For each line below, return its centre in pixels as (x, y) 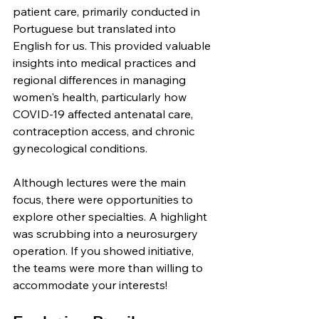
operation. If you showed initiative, (105, 251)
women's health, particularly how (101, 97)
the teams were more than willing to (109, 268)
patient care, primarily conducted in (108, 12)
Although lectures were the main (101, 183)
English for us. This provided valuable (113, 46)
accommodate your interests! (90, 285)
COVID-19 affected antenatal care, (104, 114)
